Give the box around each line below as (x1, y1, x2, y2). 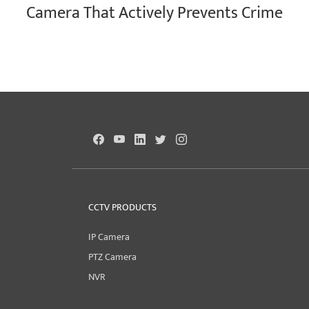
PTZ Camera (88, 249, 137, 266)
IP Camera (88, 229, 130, 246)
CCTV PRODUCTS (88, 199, 157, 217)
